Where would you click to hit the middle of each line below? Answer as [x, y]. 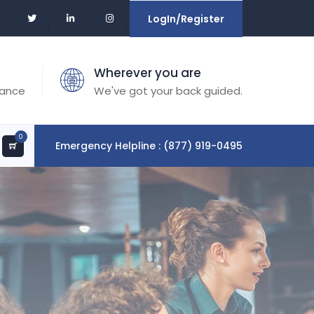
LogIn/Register [186, 19]
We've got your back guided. [168, 91]
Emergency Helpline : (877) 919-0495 [149, 146]
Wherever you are [148, 73]
